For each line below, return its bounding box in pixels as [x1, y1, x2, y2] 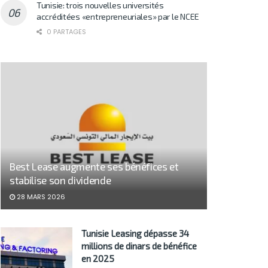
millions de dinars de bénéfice [81, 240, 197, 252]
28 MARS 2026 [15, 192, 65, 202]
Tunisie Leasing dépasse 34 [81, 228, 189, 239]
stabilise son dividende [10, 174, 111, 187]
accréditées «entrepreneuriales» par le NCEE [36, 11, 199, 22]
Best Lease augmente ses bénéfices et [10, 160, 179, 173]
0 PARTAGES [45, 26, 86, 36]
